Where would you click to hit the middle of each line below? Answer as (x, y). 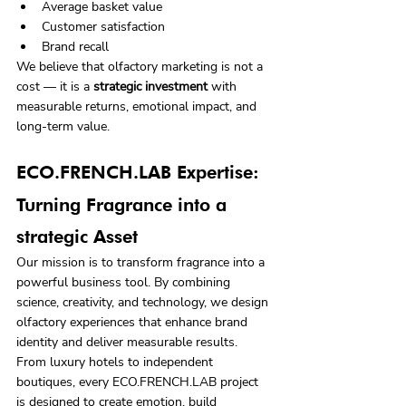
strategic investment (150, 86)
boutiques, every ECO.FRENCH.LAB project (139, 382)
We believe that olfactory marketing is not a (141, 66)
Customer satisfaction (103, 26)
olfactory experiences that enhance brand (134, 322)
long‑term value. (63, 126)
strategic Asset (77, 236)
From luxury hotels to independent (116, 362)
